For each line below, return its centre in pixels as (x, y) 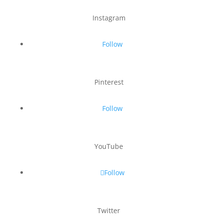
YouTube (109, 146)
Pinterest (109, 82)
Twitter (109, 210)
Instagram (109, 18)
